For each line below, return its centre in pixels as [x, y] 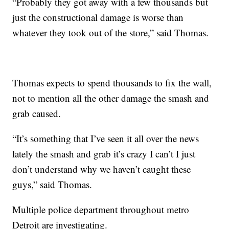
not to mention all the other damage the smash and [111, 98]
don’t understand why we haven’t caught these [102, 169]
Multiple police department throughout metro [101, 210]
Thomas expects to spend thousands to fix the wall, [112, 83]
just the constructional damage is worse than [98, 17]
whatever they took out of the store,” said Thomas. [111, 33]
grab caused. [38, 113]
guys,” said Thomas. [54, 185]
